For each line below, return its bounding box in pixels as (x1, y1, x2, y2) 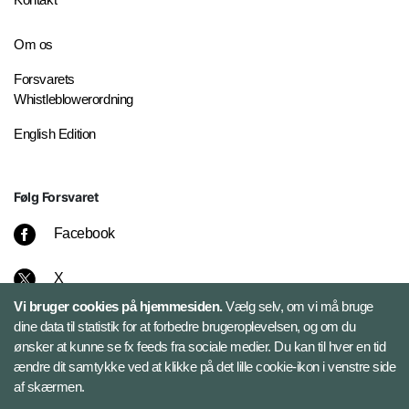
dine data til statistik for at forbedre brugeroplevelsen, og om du (14, 319, 355, 334)
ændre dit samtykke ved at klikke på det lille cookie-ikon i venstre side (14, 359, 395, 374)
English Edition (14, 126, 96, 142)
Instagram (53, 315, 113, 331)
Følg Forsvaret (14, 189, 99, 205)
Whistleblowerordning (14, 91, 133, 108)
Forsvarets (14, 71, 75, 88)
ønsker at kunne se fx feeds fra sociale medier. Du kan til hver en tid (14, 339, 385, 354)
